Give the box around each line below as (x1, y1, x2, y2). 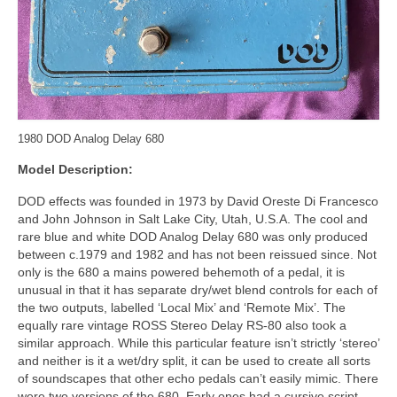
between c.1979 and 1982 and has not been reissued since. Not (18, 246, 377, 261)
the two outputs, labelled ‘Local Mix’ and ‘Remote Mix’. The (18, 300, 346, 315)
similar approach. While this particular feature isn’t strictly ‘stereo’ (18, 335, 379, 350)
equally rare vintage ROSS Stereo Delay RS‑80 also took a (18, 317, 346, 332)
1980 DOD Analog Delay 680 (18, 132, 164, 145)
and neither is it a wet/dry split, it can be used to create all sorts (18, 353, 370, 368)
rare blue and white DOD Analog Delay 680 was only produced (18, 229, 368, 244)
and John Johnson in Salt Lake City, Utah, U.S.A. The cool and (18, 211, 368, 226)
